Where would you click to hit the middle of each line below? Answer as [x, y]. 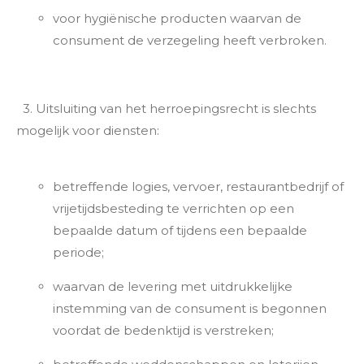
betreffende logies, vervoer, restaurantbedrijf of [198, 186]
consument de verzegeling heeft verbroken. [190, 40]
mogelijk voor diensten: [88, 130]
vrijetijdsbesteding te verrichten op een [173, 208]
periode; [78, 252]
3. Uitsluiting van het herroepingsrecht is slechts [166, 108]
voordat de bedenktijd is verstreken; [163, 330]
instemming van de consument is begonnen [190, 308]
